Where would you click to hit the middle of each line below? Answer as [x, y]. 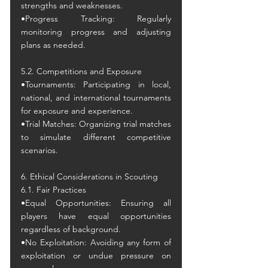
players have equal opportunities [96, 216]
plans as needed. [53, 45]
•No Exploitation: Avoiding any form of [96, 242]
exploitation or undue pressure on [96, 255]
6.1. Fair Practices [54, 190]
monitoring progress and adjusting [96, 32]
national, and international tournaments [96, 98]
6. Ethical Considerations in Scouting [89, 176]
